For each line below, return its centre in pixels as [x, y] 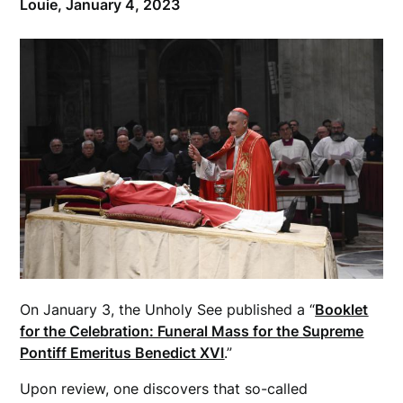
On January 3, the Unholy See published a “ [168, 309]
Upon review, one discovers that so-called [164, 388]
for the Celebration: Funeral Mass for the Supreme [192, 331]
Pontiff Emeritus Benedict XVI [122, 352]
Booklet [342, 309]
